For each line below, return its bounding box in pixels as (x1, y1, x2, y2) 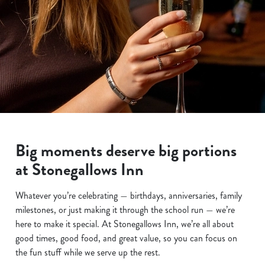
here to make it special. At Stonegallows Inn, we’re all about (15, 217, 234, 231)
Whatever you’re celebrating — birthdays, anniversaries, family (15, 189, 242, 202)
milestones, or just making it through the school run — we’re (15, 203, 235, 216)
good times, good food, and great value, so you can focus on (15, 231, 237, 245)
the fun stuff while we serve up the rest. (15, 245, 160, 259)
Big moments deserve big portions (15, 139, 237, 163)
